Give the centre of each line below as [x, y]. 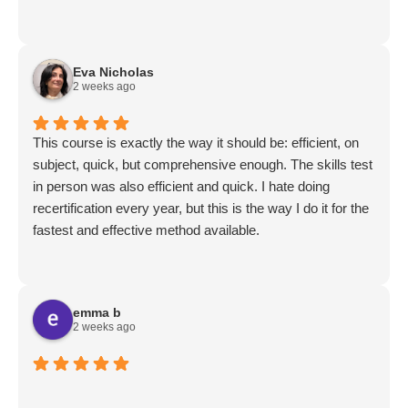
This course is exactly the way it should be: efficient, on [196, 143]
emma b [97, 312]
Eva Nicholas [113, 72]
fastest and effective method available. [146, 230]
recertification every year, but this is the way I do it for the [201, 208]
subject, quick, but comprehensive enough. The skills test [203, 164]
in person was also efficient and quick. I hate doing [181, 186]
